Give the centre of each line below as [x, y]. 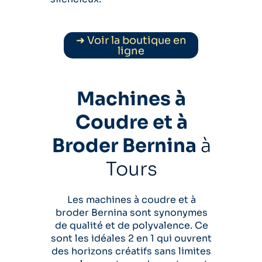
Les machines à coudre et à [131, 200]
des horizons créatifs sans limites [131, 251]
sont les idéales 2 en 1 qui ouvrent [131, 238]
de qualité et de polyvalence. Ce [131, 225]
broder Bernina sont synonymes [131, 213]
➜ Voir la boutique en [131, 40]
